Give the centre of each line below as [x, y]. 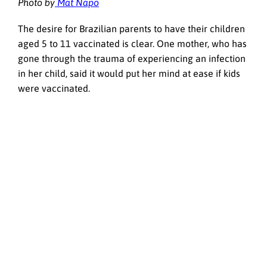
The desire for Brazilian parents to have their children [131, 29]
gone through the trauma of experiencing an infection [132, 59]
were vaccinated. [55, 89]
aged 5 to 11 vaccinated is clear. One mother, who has [132, 44]
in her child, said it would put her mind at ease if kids [129, 74]
